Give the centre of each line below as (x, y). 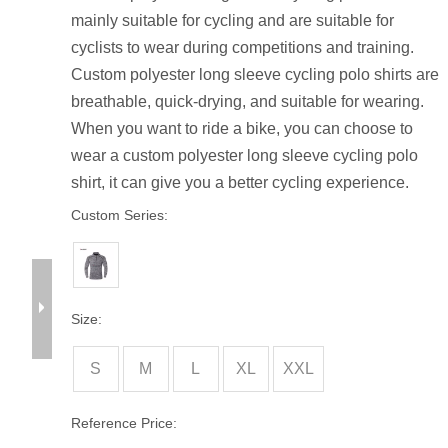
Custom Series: (119, 215)
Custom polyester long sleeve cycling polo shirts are (254, 74)
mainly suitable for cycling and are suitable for (232, 20)
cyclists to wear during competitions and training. (242, 47)
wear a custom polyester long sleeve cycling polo (244, 155)
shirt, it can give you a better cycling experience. (239, 182)
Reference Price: (123, 423)
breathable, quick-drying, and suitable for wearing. (247, 101)
